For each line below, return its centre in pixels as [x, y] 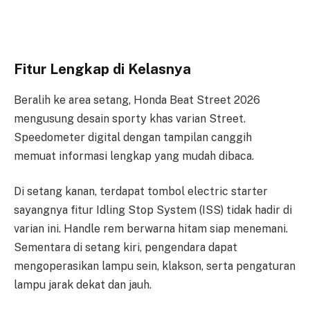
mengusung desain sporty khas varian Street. [130, 118]
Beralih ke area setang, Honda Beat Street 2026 [137, 100]
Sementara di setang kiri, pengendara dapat [126, 248]
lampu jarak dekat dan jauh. [83, 285]
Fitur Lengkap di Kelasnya [102, 70]
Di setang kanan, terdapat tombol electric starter [141, 192]
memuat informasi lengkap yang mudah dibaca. [134, 156]
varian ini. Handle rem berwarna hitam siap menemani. [151, 229]
